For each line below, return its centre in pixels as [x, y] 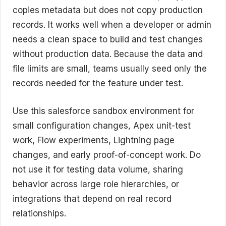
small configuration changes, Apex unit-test [102, 125]
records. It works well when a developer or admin [112, 25]
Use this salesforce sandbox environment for [103, 111]
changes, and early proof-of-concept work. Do [107, 155]
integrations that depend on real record [92, 199]
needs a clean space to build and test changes [108, 40]
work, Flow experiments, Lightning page [94, 140]
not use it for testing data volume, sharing [98, 169]
